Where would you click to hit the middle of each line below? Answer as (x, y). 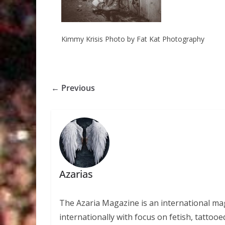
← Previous (73, 88)
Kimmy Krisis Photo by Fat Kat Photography (133, 39)
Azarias (76, 174)
